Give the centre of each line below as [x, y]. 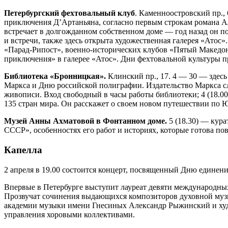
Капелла [23, 150]
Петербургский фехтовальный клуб [69, 13]
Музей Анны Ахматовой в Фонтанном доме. [85, 121]
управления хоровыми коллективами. [69, 214]
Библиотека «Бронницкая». [56, 76]
